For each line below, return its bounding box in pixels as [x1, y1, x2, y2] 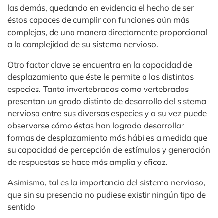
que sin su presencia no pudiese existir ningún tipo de [7, 189, 206, 200]
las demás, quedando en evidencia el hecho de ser [7, 2, 194, 13]
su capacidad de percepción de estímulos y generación [7, 145, 210, 155]
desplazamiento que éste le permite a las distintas [7, 72, 194, 82]
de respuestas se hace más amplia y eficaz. [7, 157, 168, 167]
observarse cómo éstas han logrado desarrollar [7, 120, 184, 130]
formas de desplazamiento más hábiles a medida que [7, 132, 207, 143]
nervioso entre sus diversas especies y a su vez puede [7, 108, 207, 118]
